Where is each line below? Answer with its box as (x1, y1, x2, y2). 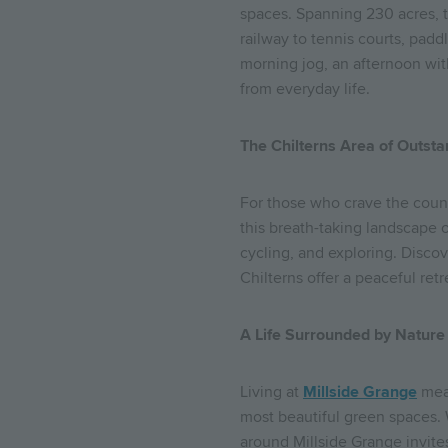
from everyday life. (240, 79, 370, 99)
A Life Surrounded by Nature (240, 325, 445, 345)
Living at (240, 382, 303, 402)
